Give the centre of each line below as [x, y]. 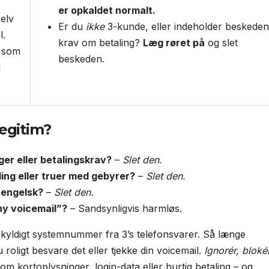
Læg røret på [174, 42]
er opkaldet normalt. [107, 10]
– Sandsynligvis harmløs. [125, 209]
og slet [221, 42]
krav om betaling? [101, 42]
